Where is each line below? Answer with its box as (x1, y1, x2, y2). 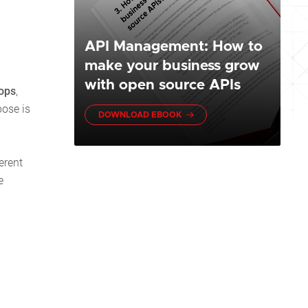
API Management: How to (85, 39, 263, 54)
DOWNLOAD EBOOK (98, 111, 182, 120)
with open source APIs (85, 78, 241, 93)
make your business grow (85, 58, 260, 74)
